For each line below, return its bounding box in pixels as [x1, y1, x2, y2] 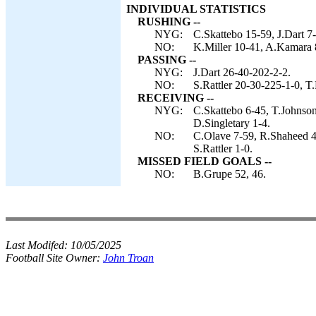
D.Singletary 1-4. [193, 117, 270, 129]
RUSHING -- [138, 16, 200, 28]
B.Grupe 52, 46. [193, 168, 266, 180]
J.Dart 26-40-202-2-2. [193, 66, 291, 78]
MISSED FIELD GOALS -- [138, 155, 272, 167]
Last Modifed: [6, 239, 71, 251]
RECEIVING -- [138, 92, 214, 104]
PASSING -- [138, 54, 196, 66]
